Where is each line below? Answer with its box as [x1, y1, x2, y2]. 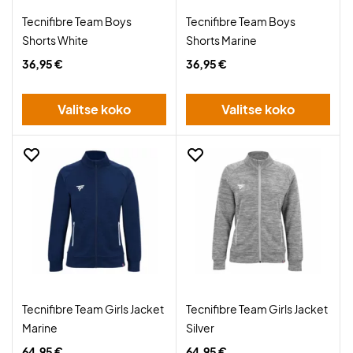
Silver [186, 321, 214, 335]
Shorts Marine [186, 33, 257, 47]
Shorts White [22, 33, 88, 47]
